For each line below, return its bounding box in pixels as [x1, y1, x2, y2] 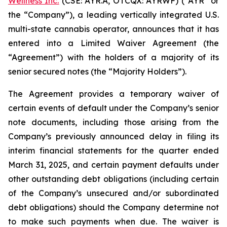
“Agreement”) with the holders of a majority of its [8, 52, 219, 62]
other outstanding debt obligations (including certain [8, 174, 219, 184]
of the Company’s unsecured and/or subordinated [8, 188, 219, 198]
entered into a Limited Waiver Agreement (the [8, 38, 219, 48]
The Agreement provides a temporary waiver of [8, 89, 219, 99]
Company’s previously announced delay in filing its [8, 131, 219, 141]
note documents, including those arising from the [8, 117, 219, 127]
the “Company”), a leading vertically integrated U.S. [8, 10, 219, 20]
